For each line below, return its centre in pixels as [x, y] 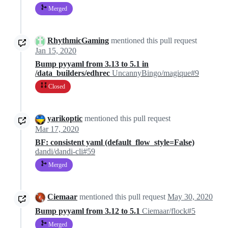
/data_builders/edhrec [74, 73]
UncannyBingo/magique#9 [155, 73]
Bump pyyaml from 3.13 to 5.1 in [92, 64]
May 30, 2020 [190, 196]
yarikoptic [65, 119]
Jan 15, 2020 [56, 51]
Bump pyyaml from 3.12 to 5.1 [89, 211]
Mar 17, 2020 [57, 129]
